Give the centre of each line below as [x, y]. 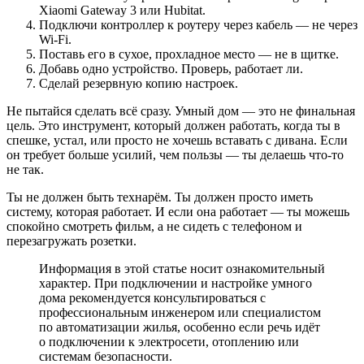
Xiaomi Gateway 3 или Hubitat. [122, 10]
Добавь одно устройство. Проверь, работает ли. [171, 68]
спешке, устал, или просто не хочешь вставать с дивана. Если [177, 140]
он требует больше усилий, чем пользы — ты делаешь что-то [175, 154]
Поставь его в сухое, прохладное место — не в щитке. [189, 54]
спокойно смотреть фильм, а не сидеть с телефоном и [154, 226]
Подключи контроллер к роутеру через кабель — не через [198, 24]
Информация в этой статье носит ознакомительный [182, 268]
